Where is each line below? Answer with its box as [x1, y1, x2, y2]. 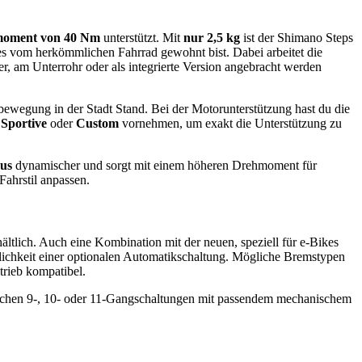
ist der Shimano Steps [240, 30, 353, 44]
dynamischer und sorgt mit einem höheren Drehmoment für [12, 158, 317, 172]
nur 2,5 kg [183, 30, 240, 44]
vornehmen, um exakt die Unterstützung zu [119, 116, 342, 130]
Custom [76, 116, 119, 130]
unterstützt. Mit [100, 30, 183, 44]
